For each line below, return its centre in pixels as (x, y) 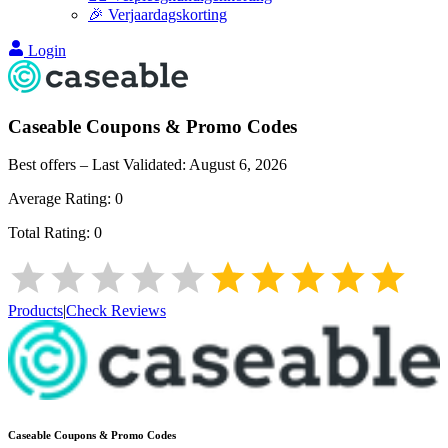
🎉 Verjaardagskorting (157, 14)
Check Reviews (116, 311)
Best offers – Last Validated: (98, 165)
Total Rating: (51, 233)
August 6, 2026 (238, 165)
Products (35, 311)
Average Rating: (61, 199)
